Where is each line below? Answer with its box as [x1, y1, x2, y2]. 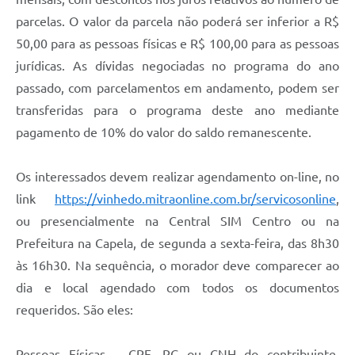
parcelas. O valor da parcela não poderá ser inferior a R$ [16, 14, 339, 29]
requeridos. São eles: [16, 303, 136, 318]
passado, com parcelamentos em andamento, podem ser [16, 81, 339, 96]
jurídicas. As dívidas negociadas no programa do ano [16, 59, 339, 74]
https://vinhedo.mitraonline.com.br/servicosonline [55, 192, 336, 207]
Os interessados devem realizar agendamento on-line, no [16, 170, 339, 185]
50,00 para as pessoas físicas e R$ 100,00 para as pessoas [16, 36, 339, 52]
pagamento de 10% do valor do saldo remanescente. [16, 125, 311, 140]
